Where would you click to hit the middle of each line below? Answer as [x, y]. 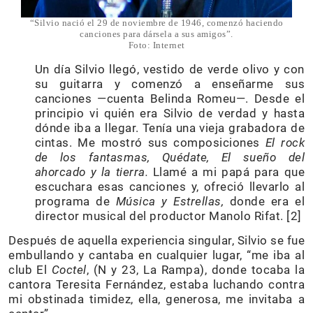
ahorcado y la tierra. [94, 172]
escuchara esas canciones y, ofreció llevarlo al [169, 186]
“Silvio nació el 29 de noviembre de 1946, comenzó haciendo [156, 22]
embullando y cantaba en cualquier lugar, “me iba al [156, 255]
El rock [285, 142]
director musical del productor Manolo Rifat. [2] [168, 216]
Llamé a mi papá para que [229, 172]
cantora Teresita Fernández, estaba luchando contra [156, 284]
